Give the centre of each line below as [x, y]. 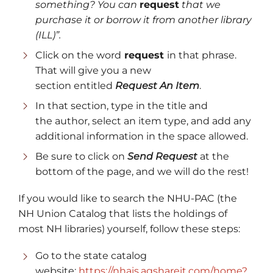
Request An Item [157, 85]
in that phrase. [203, 55]
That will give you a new [93, 70]
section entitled [75, 85]
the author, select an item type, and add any [143, 121]
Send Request [162, 156]
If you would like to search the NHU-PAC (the [128, 199]
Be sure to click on [81, 156]
